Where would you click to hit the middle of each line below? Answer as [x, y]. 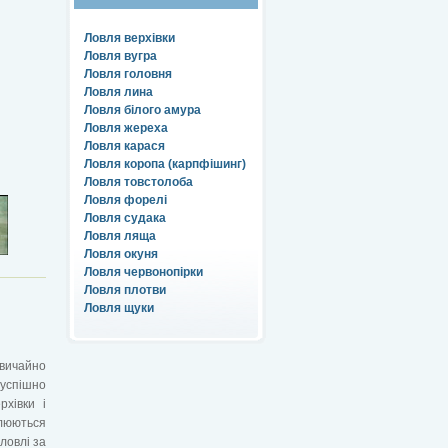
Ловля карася [124, 145]
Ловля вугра [120, 55]
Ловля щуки [119, 307]
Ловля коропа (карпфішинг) [165, 163]
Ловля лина [118, 91]
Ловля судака [125, 217]
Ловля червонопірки [143, 271]
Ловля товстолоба [138, 181]
